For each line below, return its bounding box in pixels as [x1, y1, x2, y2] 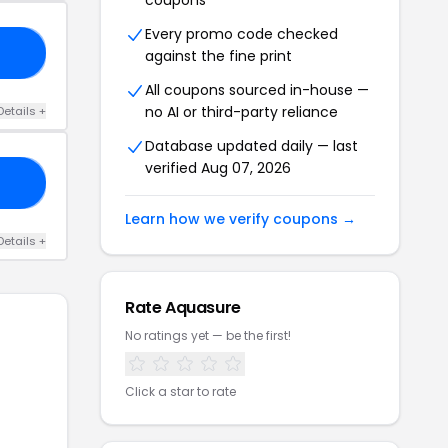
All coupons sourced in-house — [145, 80, 369, 101]
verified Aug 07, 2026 [145, 158, 291, 179]
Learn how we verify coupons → [125, 209, 356, 230]
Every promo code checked [145, 24, 338, 45]
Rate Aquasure [125, 296, 241, 320]
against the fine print [145, 46, 292, 67]
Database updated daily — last [145, 136, 358, 157]
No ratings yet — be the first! [125, 327, 291, 345]
